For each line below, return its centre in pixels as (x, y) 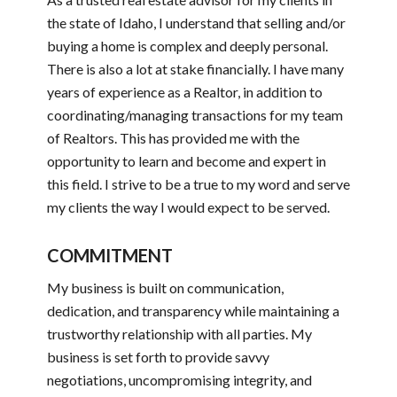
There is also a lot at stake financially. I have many (195, 68)
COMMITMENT (109, 255)
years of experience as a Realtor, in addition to (184, 91)
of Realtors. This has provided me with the (173, 137)
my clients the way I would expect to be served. (188, 206)
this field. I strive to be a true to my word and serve (198, 183)
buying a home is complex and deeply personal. (187, 45)
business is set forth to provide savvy (158, 357)
